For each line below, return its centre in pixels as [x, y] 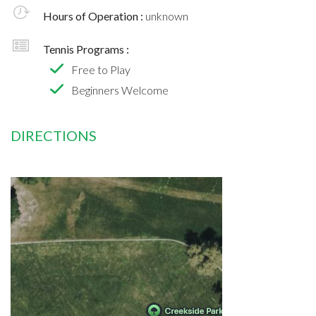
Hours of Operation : [94, 16]
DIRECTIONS [54, 135]
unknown [167, 16]
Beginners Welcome [120, 90]
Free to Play [101, 69]
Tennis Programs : [86, 49]
